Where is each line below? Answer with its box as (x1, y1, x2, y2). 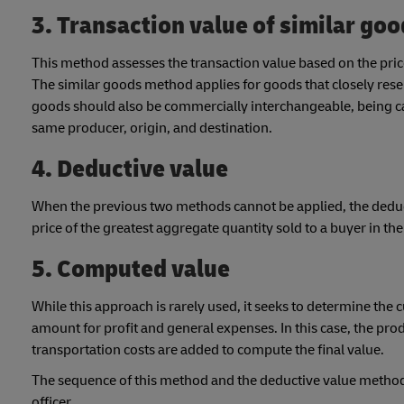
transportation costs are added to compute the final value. (32, 340, 384, 359)
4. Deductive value (32, 153, 228, 186)
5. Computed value (32, 253, 230, 286)
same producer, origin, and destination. (32, 118, 272, 137)
